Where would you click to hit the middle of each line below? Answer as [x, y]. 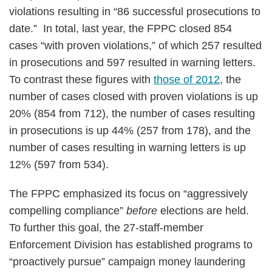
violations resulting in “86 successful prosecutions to [135, 12]
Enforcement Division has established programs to [131, 245]
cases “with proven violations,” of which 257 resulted [135, 46]
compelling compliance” [68, 211]
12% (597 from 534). [59, 165]
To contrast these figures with [81, 80]
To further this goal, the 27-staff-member [106, 228]
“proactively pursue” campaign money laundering [127, 262]
